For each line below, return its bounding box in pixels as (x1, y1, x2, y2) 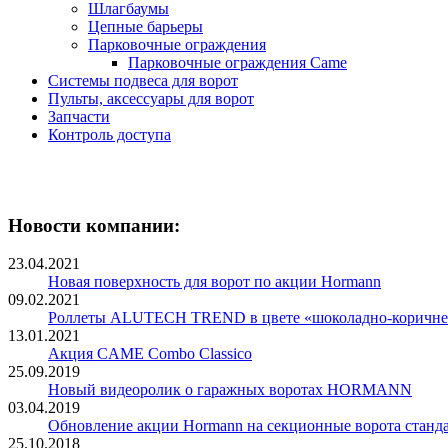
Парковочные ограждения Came (128, 54, 347, 71)
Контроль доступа (48, 126, 171, 143)
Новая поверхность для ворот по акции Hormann (48, 273, 381, 291)
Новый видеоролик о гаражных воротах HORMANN (48, 381, 412, 399)
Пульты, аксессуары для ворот (48, 90, 254, 107)
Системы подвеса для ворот (48, 72, 238, 89)
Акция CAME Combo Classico (48, 345, 252, 363)
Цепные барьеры (88, 18, 203, 35)
